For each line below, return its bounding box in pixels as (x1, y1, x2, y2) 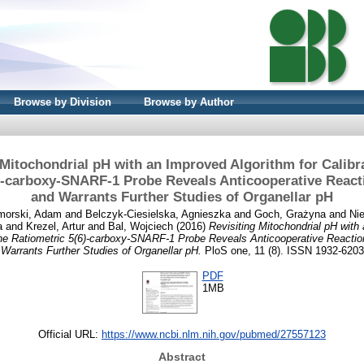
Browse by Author (144, 96, 234, 108)
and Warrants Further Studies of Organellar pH (31, 188, 333, 205)
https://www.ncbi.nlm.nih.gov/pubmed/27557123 (102, 327, 326, 340)
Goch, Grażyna (253, 207, 326, 220)
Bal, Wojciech (108, 219, 173, 232)
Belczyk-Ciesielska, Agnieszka (84, 207, 231, 220)
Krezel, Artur (26, 219, 84, 232)
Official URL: (38, 327, 102, 340)
